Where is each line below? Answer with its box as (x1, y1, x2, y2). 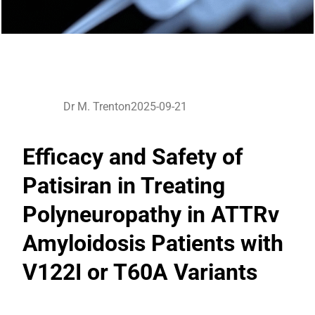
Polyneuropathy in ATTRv (22, 200, 279, 228)
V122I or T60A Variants (22, 258, 257, 285)
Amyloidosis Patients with (22, 229, 283, 257)
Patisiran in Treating (22, 172, 225, 199)
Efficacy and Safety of (22, 143, 243, 170)
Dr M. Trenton (63, 100, 131, 113)
